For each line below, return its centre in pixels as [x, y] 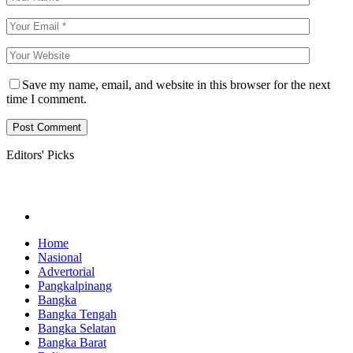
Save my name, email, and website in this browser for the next [176, 84]
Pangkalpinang [75, 286]
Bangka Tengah [77, 314]
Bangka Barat [72, 343]
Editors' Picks [40, 154]
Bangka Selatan [77, 329]
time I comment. [46, 98]
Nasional [60, 258]
